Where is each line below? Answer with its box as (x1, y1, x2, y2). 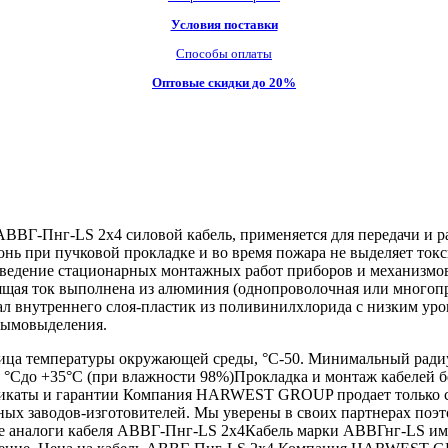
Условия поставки (170, 16, 278, 32)
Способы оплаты (176, 45, 272, 61)
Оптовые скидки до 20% (152, 74, 296, 90)
